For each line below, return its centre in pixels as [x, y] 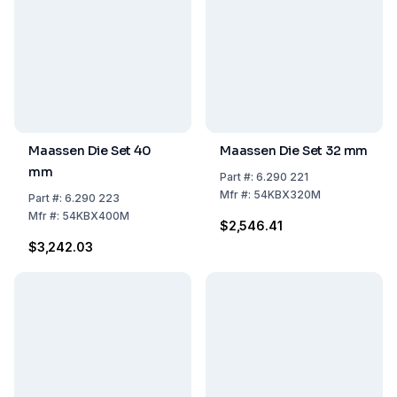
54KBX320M [287, 195]
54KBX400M [95, 216]
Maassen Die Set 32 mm [294, 151]
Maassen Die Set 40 [90, 151]
